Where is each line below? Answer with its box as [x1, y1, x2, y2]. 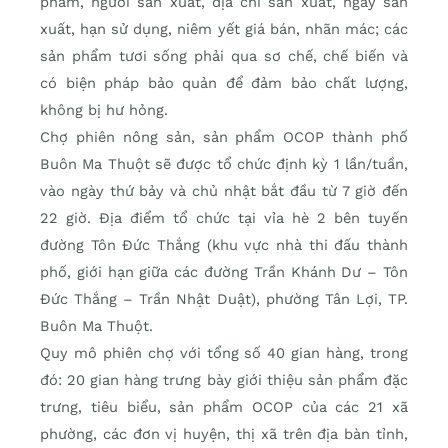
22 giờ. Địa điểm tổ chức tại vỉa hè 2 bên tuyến [40, 208, 408, 227]
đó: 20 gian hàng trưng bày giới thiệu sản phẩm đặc [40, 370, 408, 389]
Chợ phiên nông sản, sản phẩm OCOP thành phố [40, 127, 408, 146]
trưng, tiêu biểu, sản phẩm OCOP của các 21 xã [40, 397, 408, 416]
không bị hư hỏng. [40, 100, 168, 119]
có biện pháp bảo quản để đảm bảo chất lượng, [40, 73, 408, 92]
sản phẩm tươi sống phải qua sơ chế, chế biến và [40, 46, 408, 65]
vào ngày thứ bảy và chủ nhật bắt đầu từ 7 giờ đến [40, 181, 408, 200]
